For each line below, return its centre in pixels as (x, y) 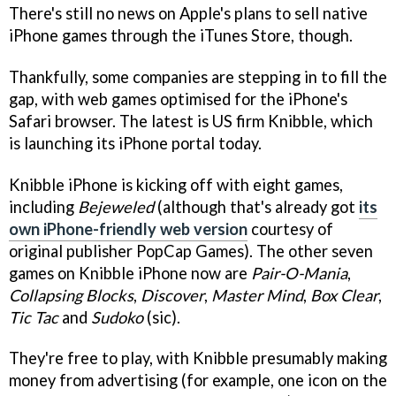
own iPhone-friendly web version (128, 228)
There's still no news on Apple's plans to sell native (188, 13)
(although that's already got (256, 206)
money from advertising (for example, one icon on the (198, 381)
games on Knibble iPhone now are (130, 273)
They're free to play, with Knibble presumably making (198, 358)
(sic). (162, 317)
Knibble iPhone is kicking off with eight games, (176, 184)
